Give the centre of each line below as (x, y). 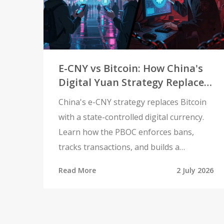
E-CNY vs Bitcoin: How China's (131, 68)
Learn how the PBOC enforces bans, (126, 132)
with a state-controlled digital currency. (131, 117)
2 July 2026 (195, 170)
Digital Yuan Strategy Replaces (134, 82)
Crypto (75, 96)
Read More (77, 170)
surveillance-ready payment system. (125, 162)
